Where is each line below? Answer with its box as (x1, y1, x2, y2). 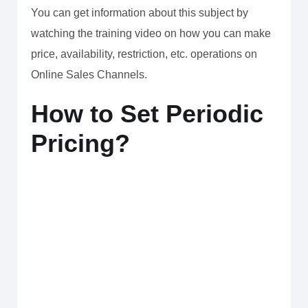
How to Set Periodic (31, 100, 263, 128)
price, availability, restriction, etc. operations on (31, 48, 257, 60)
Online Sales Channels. (31, 69, 147, 80)
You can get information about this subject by (31, 7, 248, 19)
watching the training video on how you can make (31, 27, 271, 39)
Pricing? (31, 129, 130, 157)
